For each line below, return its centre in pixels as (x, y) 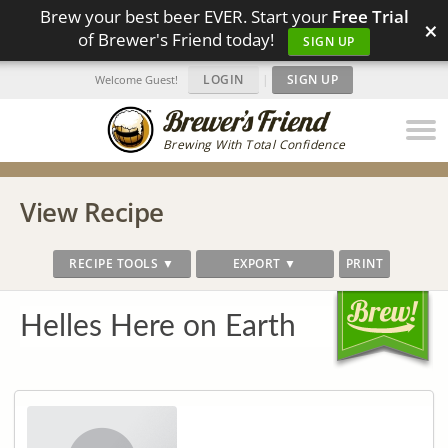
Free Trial (370, 16)
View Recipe (92, 212)
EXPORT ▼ (264, 263)
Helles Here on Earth (158, 327)
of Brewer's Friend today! (178, 39)
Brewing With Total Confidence (254, 144)
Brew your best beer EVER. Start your (185, 16)
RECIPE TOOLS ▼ (122, 263)
